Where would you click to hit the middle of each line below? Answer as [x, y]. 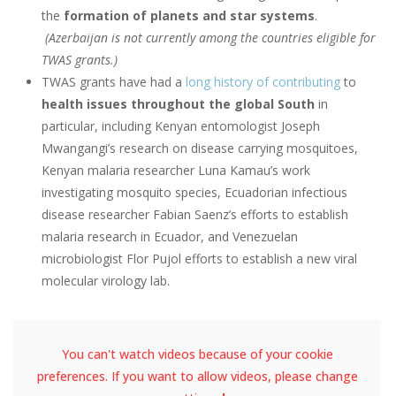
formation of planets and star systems [189, 16]
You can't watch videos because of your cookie [197, 354]
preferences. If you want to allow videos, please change [197, 377]
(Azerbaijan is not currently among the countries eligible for [210, 38]
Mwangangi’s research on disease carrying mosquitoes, [200, 148]
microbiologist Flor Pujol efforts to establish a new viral [199, 259]
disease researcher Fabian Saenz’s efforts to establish [195, 215]
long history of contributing [263, 82]
